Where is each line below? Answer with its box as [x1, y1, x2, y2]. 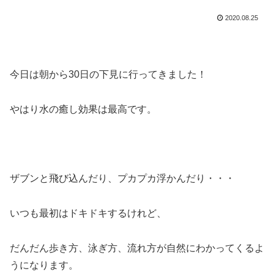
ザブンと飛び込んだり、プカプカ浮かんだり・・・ [10, 173, 235, 184]
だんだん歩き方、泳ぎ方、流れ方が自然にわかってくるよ [10, 243, 264, 254]
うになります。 [10, 260, 78, 271]
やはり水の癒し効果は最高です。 [10, 103, 157, 114]
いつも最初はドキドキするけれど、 [10, 208, 166, 219]
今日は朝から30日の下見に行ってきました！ [10, 69, 207, 80]
